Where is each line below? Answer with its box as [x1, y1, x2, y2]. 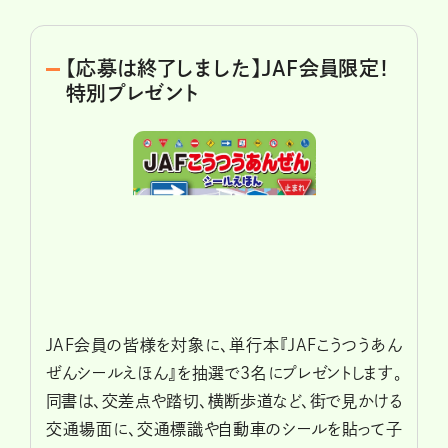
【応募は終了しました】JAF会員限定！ [66, 58, 390, 78]
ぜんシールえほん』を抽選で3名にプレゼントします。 [46, 365, 402, 382]
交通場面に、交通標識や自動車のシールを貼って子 [46, 421, 402, 438]
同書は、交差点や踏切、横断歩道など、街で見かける [46, 393, 402, 410]
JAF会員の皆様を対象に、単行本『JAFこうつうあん [46, 337, 402, 354]
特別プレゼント [66, 83, 200, 103]
